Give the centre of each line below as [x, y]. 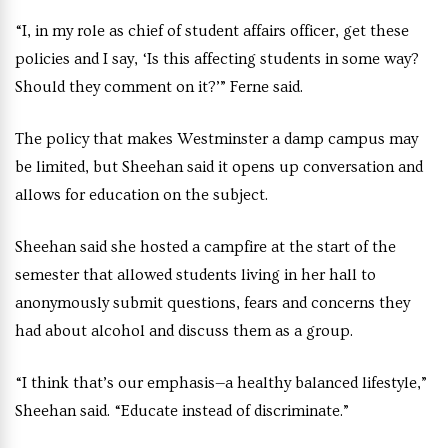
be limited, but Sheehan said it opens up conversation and [219, 167]
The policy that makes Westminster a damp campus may [216, 139]
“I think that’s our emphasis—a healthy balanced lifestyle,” [221, 383]
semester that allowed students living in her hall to [195, 275]
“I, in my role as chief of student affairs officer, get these [212, 31]
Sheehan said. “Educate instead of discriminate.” [182, 411]
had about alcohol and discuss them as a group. [184, 331]
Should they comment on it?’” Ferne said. [159, 87]
